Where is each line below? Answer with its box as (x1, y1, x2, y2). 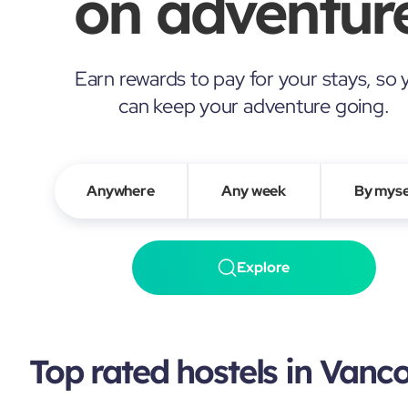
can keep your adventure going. (118, 92, 390, 119)
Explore (237, 257, 291, 277)
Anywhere (87, 180, 155, 200)
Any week (221, 180, 287, 200)
